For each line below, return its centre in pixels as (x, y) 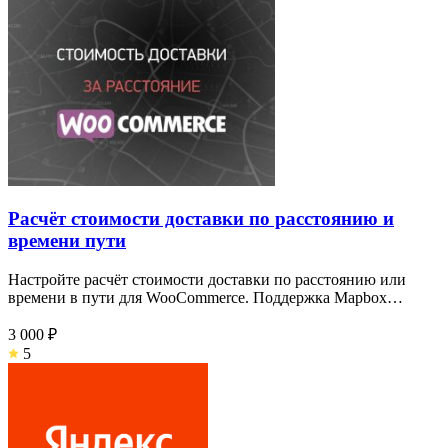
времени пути (67, 241)
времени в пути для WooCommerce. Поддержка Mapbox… (205, 298)
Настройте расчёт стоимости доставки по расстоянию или (207, 280)
